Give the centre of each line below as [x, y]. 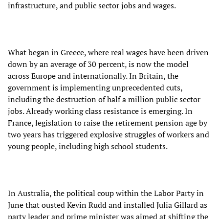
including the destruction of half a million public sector [104, 99]
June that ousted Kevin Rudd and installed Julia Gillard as [108, 205]
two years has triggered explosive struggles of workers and [109, 134]
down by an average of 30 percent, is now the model [98, 64]
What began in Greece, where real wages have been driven [108, 52]
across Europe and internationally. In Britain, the [93, 76]
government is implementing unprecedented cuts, [95, 87]
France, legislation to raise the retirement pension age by [108, 122]
